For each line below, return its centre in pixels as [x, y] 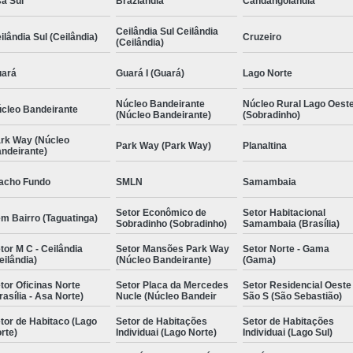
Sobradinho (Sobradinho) [171, 223]
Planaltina [265, 145]
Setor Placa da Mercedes [172, 285]
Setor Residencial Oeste [297, 285]
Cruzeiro [262, 37]
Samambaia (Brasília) [291, 223]
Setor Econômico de [161, 212]
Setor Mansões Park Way [173, 249]
